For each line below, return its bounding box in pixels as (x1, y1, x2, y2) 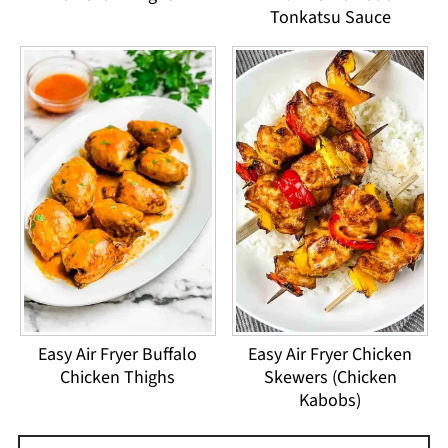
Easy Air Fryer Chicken (248, 342, 413, 368)
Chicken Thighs (60, 365, 176, 391)
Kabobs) (299, 388, 362, 414)
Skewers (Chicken (263, 365, 397, 391)
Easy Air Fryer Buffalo (38, 342, 198, 368)
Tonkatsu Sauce (269, 5, 391, 31)
